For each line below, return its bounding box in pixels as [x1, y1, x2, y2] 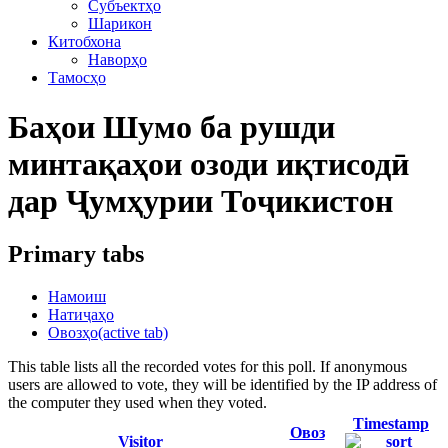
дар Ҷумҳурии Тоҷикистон [8, 182, 393, 219]
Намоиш [48, 288, 106, 306]
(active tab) [98, 324, 168, 342]
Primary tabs [8, 241, 144, 268]
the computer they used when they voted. [8, 394, 267, 412]
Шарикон [88, 15, 152, 33]
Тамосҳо [48, 69, 106, 87]
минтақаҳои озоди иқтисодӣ [8, 145, 409, 182]
